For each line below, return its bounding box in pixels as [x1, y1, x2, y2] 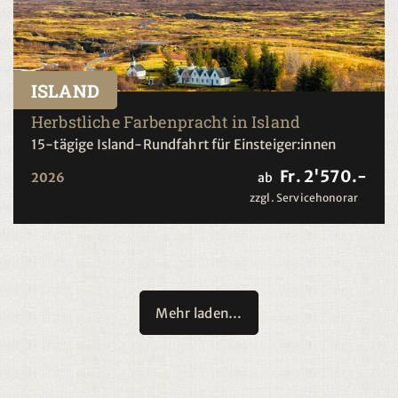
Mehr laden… [155, 305, 243, 322]
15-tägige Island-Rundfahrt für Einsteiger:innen [31, 136, 337, 154]
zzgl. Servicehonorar [250, 191, 358, 205]
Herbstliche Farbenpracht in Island [31, 111, 301, 133]
